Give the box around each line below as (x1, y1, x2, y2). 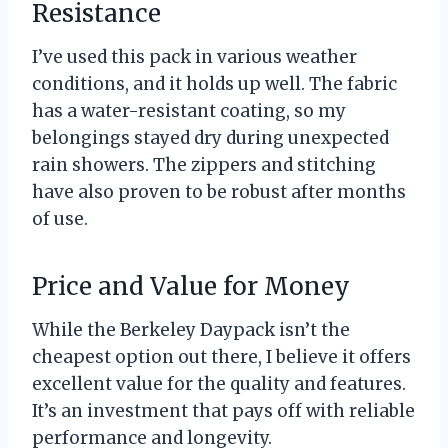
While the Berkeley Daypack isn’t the (32, 319, 350, 342)
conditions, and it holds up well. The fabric (32, 73, 397, 96)
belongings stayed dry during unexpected (32, 127, 389, 150)
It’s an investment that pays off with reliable (32, 400, 415, 423)
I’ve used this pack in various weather (32, 46, 357, 69)
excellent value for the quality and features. (32, 373, 406, 396)
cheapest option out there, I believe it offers (32, 346, 411, 369)
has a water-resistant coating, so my (32, 100, 346, 123)
